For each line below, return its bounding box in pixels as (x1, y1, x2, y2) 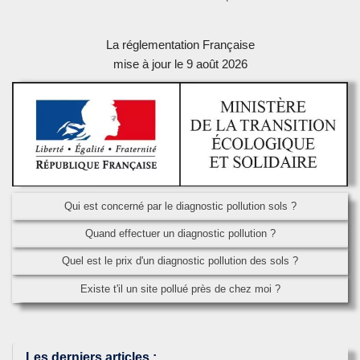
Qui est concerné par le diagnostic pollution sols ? (63, 200, 297, 213)
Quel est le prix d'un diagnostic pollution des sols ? (62, 255, 298, 268)
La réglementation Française (105, 38, 255, 52)
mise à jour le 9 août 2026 (112, 57, 247, 72)
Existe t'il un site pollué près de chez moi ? (80, 282, 280, 295)
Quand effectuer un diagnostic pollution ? (84, 227, 276, 240)
